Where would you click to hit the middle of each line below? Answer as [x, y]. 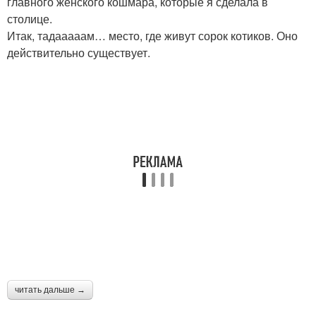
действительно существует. [79, 52]
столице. [30, 18]
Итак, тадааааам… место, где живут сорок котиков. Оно [152, 35]
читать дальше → [50, 290]
